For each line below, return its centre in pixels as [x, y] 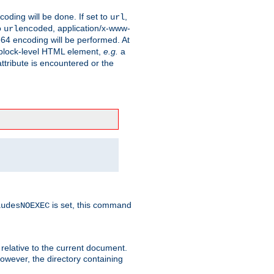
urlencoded [28, 29]
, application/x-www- [91, 28]
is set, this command [91, 205]
